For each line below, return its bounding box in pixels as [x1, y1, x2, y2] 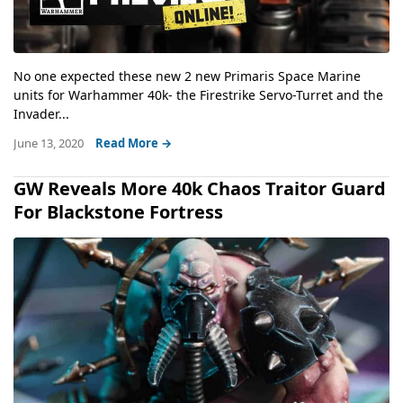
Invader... [13, 105, 69, 123]
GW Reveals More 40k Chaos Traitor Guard [13, 176, 386, 201]
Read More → [95, 135, 172, 152]
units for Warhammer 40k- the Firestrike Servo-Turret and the [13, 86, 383, 104]
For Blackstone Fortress [13, 200, 223, 225]
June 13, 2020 [13, 135, 86, 152]
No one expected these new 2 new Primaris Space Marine [13, 67, 361, 85]
